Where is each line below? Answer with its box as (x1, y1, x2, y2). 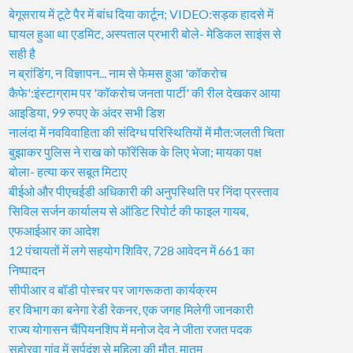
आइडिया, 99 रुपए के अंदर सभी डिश (9, 104, 165, 120)
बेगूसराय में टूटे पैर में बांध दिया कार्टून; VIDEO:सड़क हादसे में (9, 6, 273, 21)
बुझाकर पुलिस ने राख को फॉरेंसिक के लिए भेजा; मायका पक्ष (9, 143, 262, 159)
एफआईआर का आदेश (9, 222, 99, 238)
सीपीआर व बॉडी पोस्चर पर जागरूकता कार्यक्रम (9, 281, 217, 297)
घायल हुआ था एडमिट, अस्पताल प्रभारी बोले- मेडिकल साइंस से (9, 25, 281, 41)
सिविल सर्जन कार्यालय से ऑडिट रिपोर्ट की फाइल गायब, (9, 203, 248, 218)
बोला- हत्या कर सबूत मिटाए (9, 163, 127, 179)
